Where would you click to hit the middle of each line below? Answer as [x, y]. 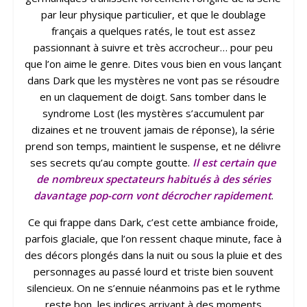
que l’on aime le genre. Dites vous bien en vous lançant [153, 64]
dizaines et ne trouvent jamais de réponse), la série [153, 130]
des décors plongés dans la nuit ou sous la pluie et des [153, 255]
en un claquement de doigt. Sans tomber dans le [153, 97]
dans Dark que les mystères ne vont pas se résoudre [153, 81]
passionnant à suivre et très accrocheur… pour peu [153, 48]
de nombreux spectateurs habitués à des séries [153, 179]
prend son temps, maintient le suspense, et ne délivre [153, 146]
